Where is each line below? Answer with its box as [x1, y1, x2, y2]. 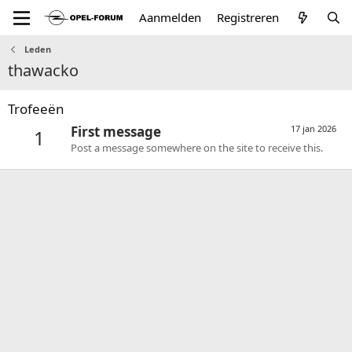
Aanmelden [139, 9, 202, 25]
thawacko [8, 60, 79, 81]
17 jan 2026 [291, 123, 336, 135]
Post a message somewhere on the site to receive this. [71, 141, 323, 156]
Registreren [217, 9, 280, 25]
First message [71, 123, 161, 141]
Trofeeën [8, 100, 64, 118]
